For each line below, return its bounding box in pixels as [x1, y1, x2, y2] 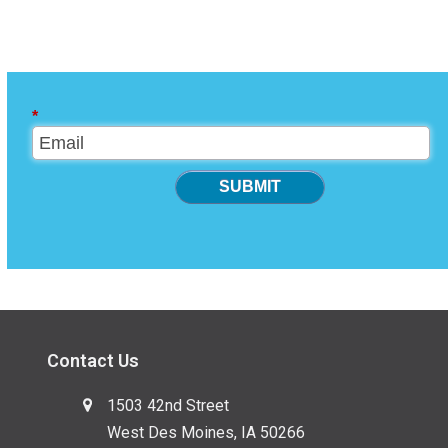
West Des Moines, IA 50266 [107, 423, 306, 443]
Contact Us [47, 350, 140, 372]
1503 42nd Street [107, 396, 230, 416]
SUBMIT [219, 178, 282, 196]
